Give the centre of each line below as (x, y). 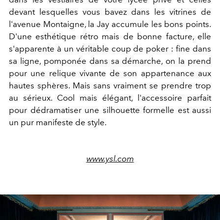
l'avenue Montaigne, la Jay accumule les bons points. (110, 24)
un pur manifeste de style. (58, 122)
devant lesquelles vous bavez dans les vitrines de (110, 12)
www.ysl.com (110, 158)
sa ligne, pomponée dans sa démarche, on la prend (110, 61)
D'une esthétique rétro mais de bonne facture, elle (110, 36)
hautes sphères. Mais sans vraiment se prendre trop (110, 85)
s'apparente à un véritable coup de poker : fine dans (110, 48)
